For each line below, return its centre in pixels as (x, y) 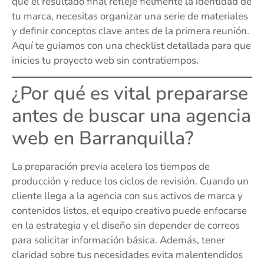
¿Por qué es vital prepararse (130, 93)
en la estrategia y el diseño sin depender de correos (126, 225)
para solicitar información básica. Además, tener (118, 240)
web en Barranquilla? (103, 138)
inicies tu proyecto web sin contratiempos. (105, 61)
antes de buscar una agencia (131, 115)
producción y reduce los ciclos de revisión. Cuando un (130, 181)
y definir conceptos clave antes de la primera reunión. (131, 31)
